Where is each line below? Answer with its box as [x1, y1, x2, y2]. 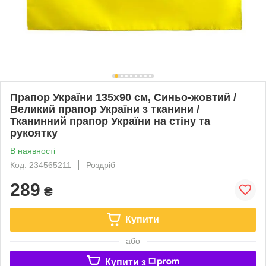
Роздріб [86, 160, 115, 170]
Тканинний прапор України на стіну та [10, 115, 210, 127]
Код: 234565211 [10, 160, 71, 170]
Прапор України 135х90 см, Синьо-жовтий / [10, 91, 236, 103]
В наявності [10, 145, 55, 156]
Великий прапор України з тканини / [10, 103, 199, 115]
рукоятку [10, 126, 58, 139]
